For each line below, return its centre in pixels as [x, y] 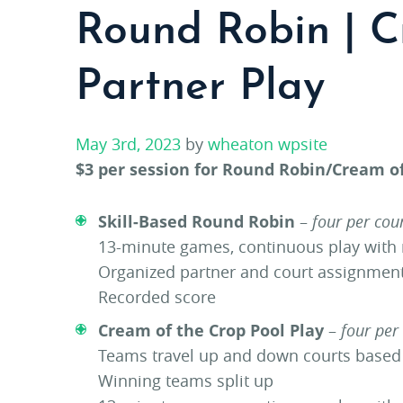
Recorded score [157, 297]
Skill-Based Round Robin [199, 221]
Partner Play [200, 88]
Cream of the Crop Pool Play [211, 330]
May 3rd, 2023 [130, 144]
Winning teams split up [186, 381]
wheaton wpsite [268, 144]
